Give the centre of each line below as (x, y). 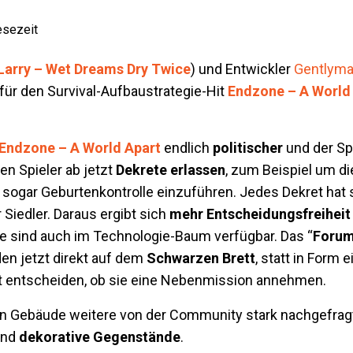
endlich (187, 148)
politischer (249, 148)
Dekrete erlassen (171, 170)
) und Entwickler (242, 69)
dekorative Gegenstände (100, 337)
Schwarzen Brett (201, 258)
